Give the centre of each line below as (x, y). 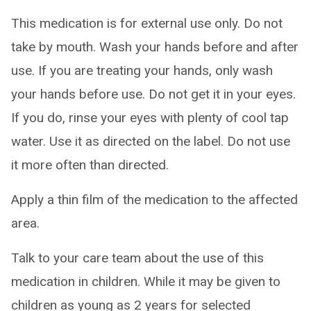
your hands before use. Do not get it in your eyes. (153, 94)
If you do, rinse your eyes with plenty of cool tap (150, 118)
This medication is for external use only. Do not (147, 23)
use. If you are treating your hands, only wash (142, 70)
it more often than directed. (90, 165)
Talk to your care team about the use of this (137, 258)
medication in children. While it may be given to (146, 281)
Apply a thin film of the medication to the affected (154, 200)
